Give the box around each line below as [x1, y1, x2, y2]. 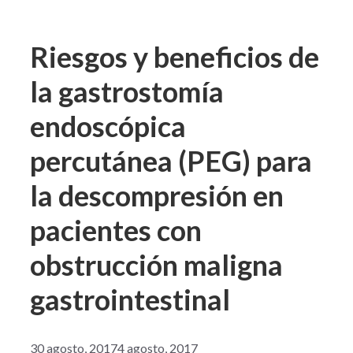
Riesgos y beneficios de [30, 39, 319, 74]
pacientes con [30, 212, 202, 247]
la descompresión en [30, 177, 284, 213]
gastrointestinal [30, 281, 230, 317]
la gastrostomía [30, 73, 224, 109]
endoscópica [30, 108, 186, 143]
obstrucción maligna [30, 247, 283, 282]
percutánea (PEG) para [30, 143, 312, 178]
